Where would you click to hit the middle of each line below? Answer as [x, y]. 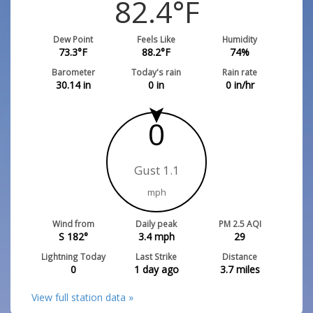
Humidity [240, 39]
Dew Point [73, 39]
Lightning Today [73, 256]
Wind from [73, 224]
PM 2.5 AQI [240, 224]
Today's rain [156, 72]
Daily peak [156, 224]
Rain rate [240, 72]
